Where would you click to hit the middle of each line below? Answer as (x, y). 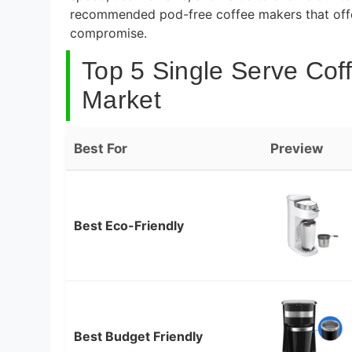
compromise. (108, 33)
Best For (101, 148)
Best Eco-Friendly (129, 225)
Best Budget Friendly (138, 336)
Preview (297, 148)
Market (121, 99)
